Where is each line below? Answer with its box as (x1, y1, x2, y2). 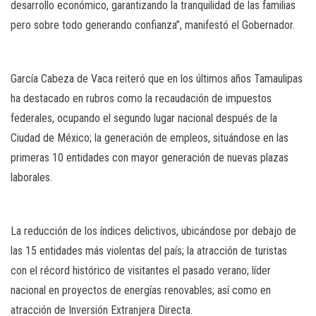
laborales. (11, 171, 52, 185)
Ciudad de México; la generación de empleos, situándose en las (11, 131, 288, 145)
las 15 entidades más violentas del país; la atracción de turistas (11, 244, 287, 258)
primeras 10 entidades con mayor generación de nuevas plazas (11, 151, 288, 165)
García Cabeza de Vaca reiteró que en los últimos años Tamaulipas (11, 72, 303, 86)
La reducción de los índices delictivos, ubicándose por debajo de (11, 224, 296, 238)
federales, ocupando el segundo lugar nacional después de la (11, 111, 277, 126)
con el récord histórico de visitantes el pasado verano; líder (11, 264, 271, 278)
